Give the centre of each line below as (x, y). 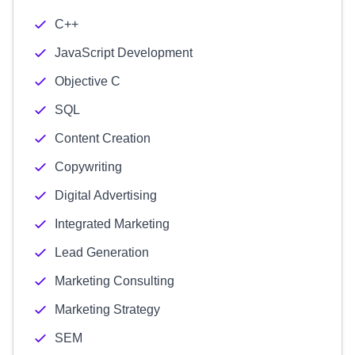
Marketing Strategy (107, 309)
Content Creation (103, 138)
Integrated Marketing (112, 224)
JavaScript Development (124, 53)
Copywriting (88, 167)
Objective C (88, 81)
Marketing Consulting (115, 281)
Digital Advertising (106, 195)
